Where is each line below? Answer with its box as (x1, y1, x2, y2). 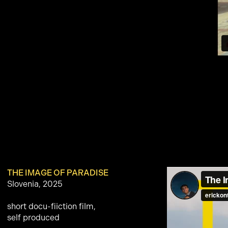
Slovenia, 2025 (7, 179, 63, 189)
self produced (7, 212, 60, 222)
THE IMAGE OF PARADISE (7, 167, 108, 178)
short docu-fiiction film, (7, 201, 96, 211)
